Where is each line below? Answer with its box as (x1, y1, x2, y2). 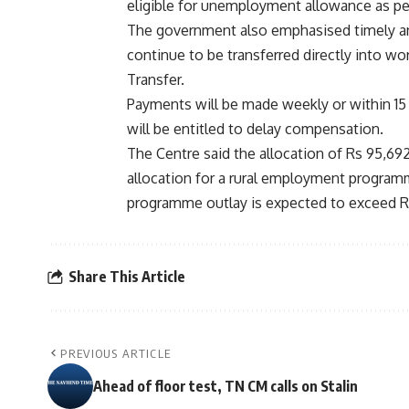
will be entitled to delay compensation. (127, 119, 384, 138)
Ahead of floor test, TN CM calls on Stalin (93, 376, 358, 395)
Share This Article (68, 267, 185, 287)
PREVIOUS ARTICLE (60, 345, 172, 361)
